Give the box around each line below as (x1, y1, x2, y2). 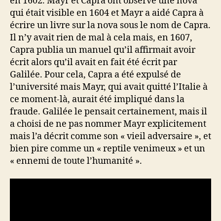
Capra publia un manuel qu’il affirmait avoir (10, 44, 195, 56)
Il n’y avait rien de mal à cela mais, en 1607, (10, 32, 192, 44)
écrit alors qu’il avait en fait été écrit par (10, 57, 177, 69)
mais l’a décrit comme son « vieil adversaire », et (10, 131, 211, 143)
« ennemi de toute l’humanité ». (10, 155, 142, 167)
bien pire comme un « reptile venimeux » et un (10, 143, 205, 155)
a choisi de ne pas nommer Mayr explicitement (10, 118, 206, 130)
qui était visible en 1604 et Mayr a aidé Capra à (10, 7, 204, 19)
